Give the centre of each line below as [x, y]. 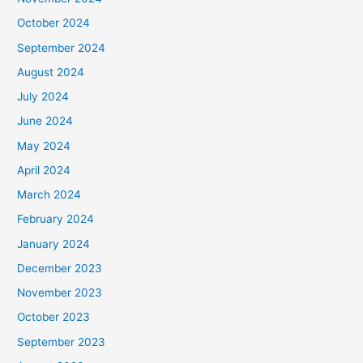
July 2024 [43, 97]
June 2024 [45, 121]
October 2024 [54, 23]
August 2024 [51, 72]
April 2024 [44, 170]
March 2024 [49, 195]
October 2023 [54, 317]
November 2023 [60, 293]
